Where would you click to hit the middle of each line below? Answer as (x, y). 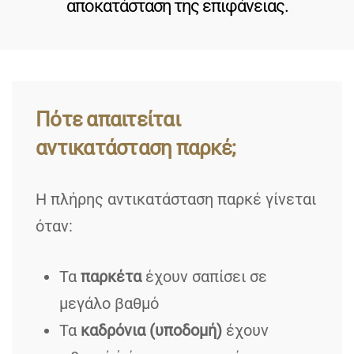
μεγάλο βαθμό (109, 303)
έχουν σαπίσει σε (204, 277)
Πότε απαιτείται (108, 119)
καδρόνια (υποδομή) (151, 330)
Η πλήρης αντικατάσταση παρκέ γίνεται (176, 199)
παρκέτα (111, 277)
